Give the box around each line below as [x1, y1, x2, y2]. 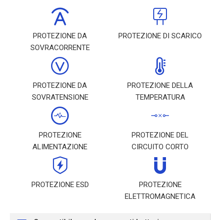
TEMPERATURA [135, 93, 185, 102]
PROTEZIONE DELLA [127, 81, 193, 90]
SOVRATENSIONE [31, 93, 88, 102]
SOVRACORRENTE [30, 43, 90, 52]
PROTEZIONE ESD [31, 180, 89, 189]
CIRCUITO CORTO [132, 142, 189, 151]
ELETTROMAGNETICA [125, 192, 195, 201]
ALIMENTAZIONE [32, 142, 87, 151]
